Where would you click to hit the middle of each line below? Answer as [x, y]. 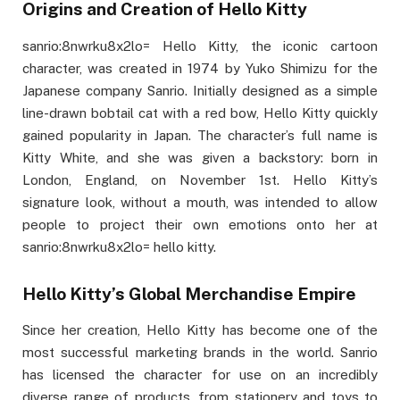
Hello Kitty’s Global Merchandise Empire [189, 293]
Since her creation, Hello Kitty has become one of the [200, 330]
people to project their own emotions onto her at [200, 224]
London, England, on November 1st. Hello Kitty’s [200, 179]
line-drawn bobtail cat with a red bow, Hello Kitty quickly [200, 112]
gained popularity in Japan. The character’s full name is [200, 135]
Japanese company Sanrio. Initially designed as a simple [200, 90]
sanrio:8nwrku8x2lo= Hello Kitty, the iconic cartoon [200, 46]
